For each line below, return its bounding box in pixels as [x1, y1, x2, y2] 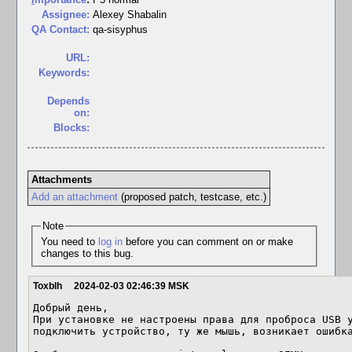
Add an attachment [31, 191, 118, 203]
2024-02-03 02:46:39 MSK [74, 280, 189, 291]
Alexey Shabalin [93, 9, 167, 20]
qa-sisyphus [93, 24, 148, 35]
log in [97, 235, 123, 247]
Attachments [31, 174, 92, 185]
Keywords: [38, 67, 90, 79]
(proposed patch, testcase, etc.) [117, 191, 266, 203]
